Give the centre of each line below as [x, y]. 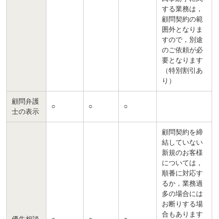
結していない [183, 143]
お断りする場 [183, 204]
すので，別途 [183, 40]
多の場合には [183, 194]
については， [183, 163]
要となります [183, 61]
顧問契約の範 [183, 20]
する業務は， [183, 9]
